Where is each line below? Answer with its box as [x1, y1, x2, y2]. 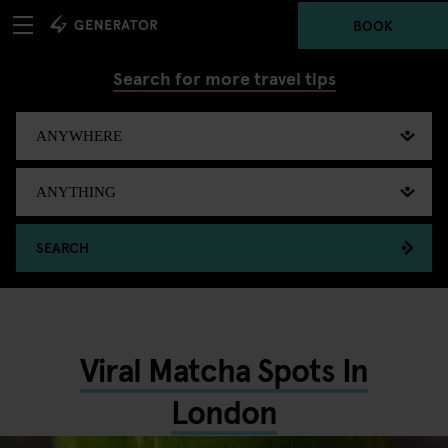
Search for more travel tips [112, 65, 336, 90]
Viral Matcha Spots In [80, 347, 368, 391]
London [171, 389, 277, 433]
